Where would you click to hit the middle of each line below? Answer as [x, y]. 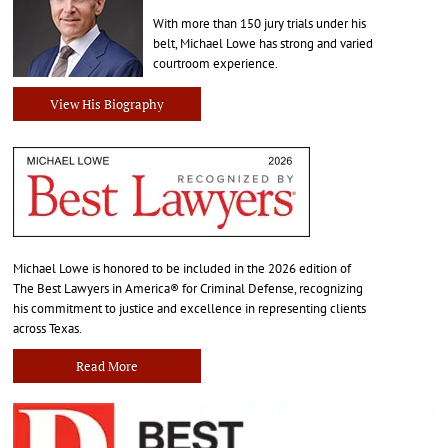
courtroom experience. [215, 63]
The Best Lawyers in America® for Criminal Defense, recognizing [187, 288]
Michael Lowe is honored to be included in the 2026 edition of [181, 268]
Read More [106, 365]
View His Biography [106, 103]
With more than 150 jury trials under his [259, 23]
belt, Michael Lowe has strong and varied [262, 43]
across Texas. [47, 328]
